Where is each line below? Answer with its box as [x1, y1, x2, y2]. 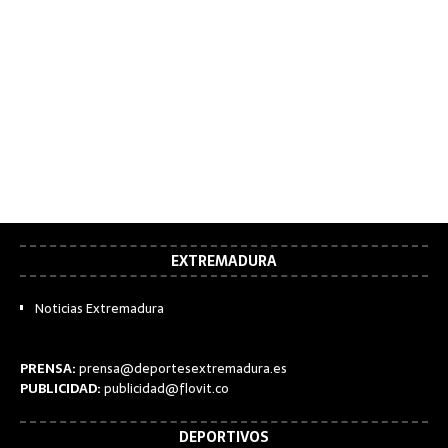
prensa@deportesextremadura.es [79, 358, 287, 380]
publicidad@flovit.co [104, 378, 229, 400]
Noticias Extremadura [35, 298, 164, 320]
